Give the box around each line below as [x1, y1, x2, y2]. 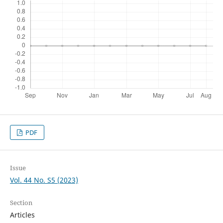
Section [9, 198, 32, 208]
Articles [9, 210, 35, 220]
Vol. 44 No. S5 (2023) [9, 175, 78, 185]
